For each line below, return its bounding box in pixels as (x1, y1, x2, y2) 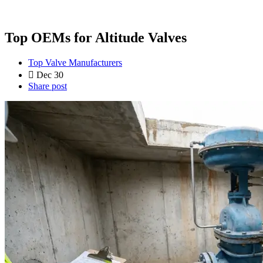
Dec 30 (36, 69, 63, 80)
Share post (28, 80, 67, 91)
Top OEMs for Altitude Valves (5, 29, 187, 45)
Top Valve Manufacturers (28, 57, 122, 68)
